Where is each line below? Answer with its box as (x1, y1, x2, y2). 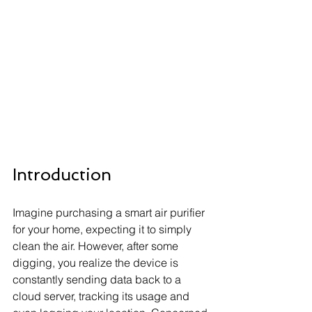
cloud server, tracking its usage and (13, 289, 192, 304)
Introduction (13, 164, 111, 185)
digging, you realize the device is (13, 256, 181, 270)
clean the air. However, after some (13, 239, 181, 253)
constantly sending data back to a (13, 272, 184, 287)
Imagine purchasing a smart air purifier (13, 205, 208, 220)
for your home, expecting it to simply (13, 222, 194, 237)
